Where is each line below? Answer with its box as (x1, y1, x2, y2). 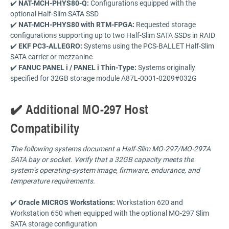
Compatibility (10, 118, 80, 137)
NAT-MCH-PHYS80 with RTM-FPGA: (18, 19, 134, 29)
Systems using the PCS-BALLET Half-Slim (82, 40, 214, 51)
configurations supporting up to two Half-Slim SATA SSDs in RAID (10, 30, 215, 40)
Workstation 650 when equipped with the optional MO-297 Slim (10, 208, 209, 218)
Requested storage (134, 19, 196, 29)
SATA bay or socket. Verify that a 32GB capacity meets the (10, 154, 194, 164)
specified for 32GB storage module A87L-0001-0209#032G (10, 73, 197, 83)
